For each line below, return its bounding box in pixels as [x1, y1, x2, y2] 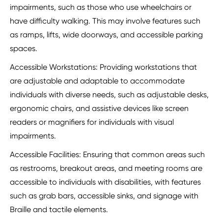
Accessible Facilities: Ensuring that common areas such [10, 150, 205, 160]
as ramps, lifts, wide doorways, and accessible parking [10, 30, 203, 40]
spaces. [10, 44, 37, 54]
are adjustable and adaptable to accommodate [10, 76, 185, 86]
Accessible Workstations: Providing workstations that [10, 62, 197, 72]
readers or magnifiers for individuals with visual [10, 117, 174, 127]
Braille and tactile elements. [10, 205, 108, 215]
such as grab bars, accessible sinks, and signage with [10, 191, 198, 201]
